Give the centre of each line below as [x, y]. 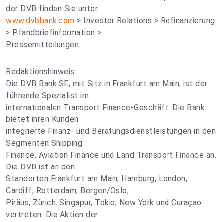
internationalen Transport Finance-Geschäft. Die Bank [105, 107]
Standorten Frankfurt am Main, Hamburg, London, [97, 179]
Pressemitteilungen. [43, 44]
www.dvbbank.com [40, 21]
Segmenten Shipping [44, 143]
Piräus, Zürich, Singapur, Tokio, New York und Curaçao [104, 202]
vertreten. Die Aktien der [52, 214]
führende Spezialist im [47, 95]
